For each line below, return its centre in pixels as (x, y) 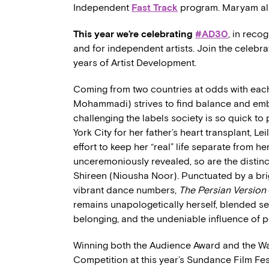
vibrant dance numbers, (126, 190)
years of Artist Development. (135, 63)
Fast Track (155, 8)
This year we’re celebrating (134, 34)
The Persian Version (222, 190)
